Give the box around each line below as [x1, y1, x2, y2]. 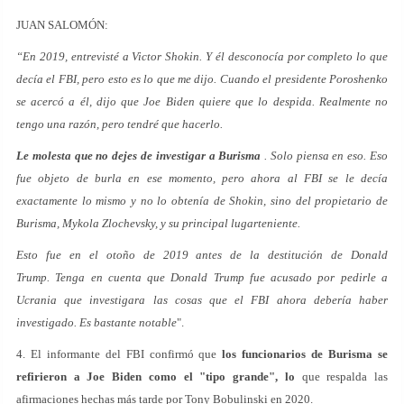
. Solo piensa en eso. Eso [261, 148, 389, 162]
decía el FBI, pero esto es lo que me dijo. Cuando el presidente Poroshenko [16, 71, 388, 86]
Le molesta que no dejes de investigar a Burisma [16, 148, 262, 162]
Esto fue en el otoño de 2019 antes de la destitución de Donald [16, 247, 388, 262]
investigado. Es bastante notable [16, 315, 177, 329]
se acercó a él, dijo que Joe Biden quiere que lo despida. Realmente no [16, 94, 388, 108]
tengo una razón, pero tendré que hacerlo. [16, 116, 223, 131]
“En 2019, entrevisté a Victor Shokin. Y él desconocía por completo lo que [16, 49, 388, 63]
